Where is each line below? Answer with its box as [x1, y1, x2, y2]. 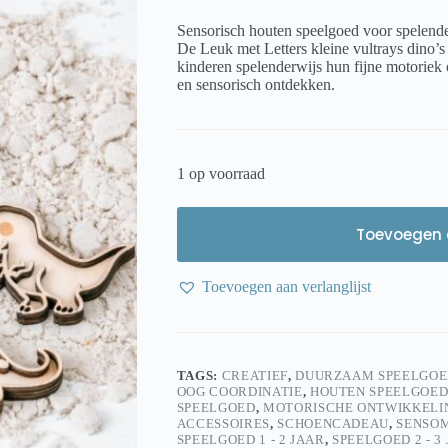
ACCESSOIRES [176, 416, 270, 432]
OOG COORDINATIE [176, 384, 303, 400]
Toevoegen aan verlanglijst [201, 278, 371, 296]
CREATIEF [221, 368, 288, 384]
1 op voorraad [176, 165, 265, 183]
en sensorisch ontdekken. [176, 76, 335, 94]
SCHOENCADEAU [277, 416, 390, 432]
